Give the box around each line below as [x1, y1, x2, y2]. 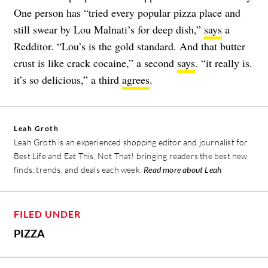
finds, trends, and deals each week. [14, 164, 144, 175]
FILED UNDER [14, 208, 81, 220]
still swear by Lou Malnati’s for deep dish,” [14, 22, 204, 36]
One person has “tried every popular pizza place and [14, 5, 240, 20]
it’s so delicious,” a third [14, 72, 122, 87]
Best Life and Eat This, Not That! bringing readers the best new [14, 150, 248, 161]
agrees [122, 72, 150, 87]
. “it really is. [195, 55, 252, 70]
